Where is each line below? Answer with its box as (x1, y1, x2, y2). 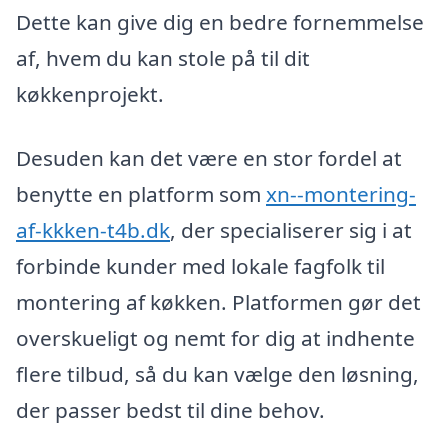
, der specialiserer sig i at (170, 215, 412, 244)
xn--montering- (266, 179, 416, 208)
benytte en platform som (16, 179, 266, 208)
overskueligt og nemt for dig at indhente (16, 323, 415, 352)
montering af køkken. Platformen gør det (16, 287, 421, 316)
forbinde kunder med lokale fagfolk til (16, 251, 385, 280)
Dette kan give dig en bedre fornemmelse (16, 8, 424, 37)
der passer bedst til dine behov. (16, 395, 325, 424)
